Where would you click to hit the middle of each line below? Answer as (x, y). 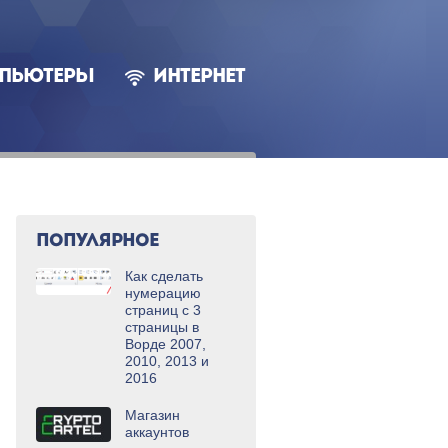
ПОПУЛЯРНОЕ (97, 241)
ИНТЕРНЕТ (199, 77)
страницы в (162, 327)
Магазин (152, 415)
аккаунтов (157, 432)
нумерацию (163, 293)
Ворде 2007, (165, 344)
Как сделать (164, 276)
